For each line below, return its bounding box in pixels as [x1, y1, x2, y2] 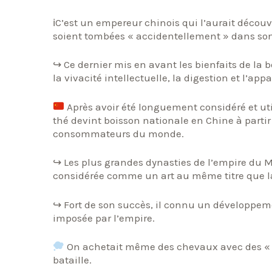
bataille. [53, 254, 92, 267]
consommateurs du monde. [53, 127, 184, 140]
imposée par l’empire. [53, 211, 155, 224]
